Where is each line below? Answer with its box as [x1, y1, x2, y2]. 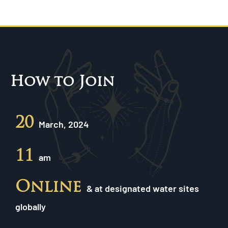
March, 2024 [39, 118, 89, 130]
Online [15, 176, 87, 196]
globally [15, 201, 46, 212]
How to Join [10, 71, 114, 90]
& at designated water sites [87, 182, 199, 194]
